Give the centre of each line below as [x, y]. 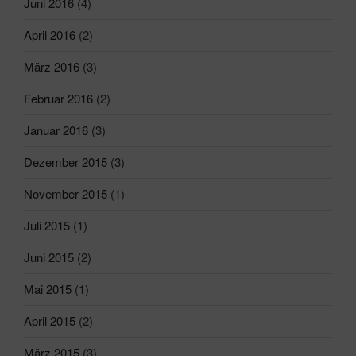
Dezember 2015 [66, 162]
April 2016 [50, 35]
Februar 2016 [58, 99]
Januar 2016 [56, 130]
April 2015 [50, 321]
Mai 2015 [48, 289]
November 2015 [66, 194]
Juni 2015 [49, 257]
